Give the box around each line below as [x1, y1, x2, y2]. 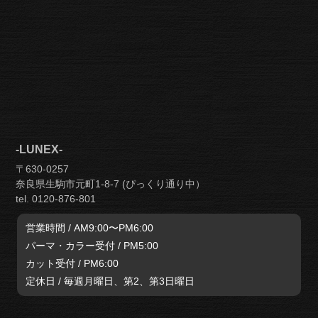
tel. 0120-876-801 [16, 193, 97, 205]
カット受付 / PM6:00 [26, 258, 119, 270]
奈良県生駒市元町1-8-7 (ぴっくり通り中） [16, 178, 206, 190]
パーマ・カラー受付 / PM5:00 [26, 240, 159, 252]
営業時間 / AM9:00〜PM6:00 [26, 222, 154, 234]
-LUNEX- [16, 143, 63, 156]
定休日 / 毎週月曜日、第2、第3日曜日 [26, 275, 195, 287]
